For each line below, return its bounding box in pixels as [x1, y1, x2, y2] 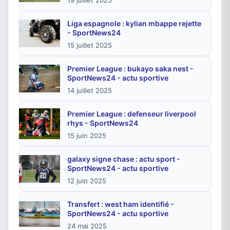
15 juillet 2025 [67, 41, 112, 49]
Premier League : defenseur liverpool [67, 109, 196, 118]
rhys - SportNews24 [67, 119, 138, 127]
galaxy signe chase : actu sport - [67, 155, 180, 163]
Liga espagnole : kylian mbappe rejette [67, 19, 201, 28]
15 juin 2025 [67, 131, 106, 140]
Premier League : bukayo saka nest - [67, 64, 194, 73]
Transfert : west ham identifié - [67, 200, 174, 208]
